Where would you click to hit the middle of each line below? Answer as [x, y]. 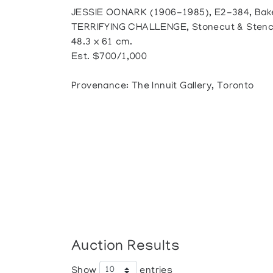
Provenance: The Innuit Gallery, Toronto [163, 87]
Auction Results [126, 247]
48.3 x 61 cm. [102, 43]
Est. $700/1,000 [109, 57]
